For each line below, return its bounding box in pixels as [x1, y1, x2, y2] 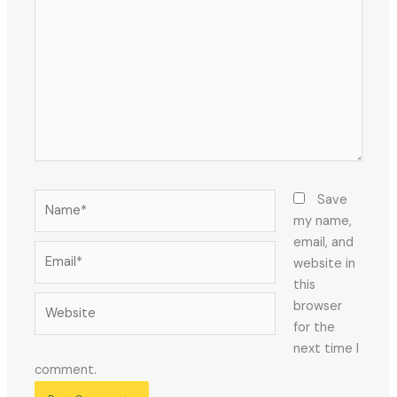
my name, [292, 213, 352, 230]
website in [292, 255, 355, 273]
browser [292, 298, 342, 315]
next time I [292, 340, 359, 358]
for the [292, 319, 335, 337]
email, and [292, 234, 354, 252]
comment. [35, 362, 97, 379]
